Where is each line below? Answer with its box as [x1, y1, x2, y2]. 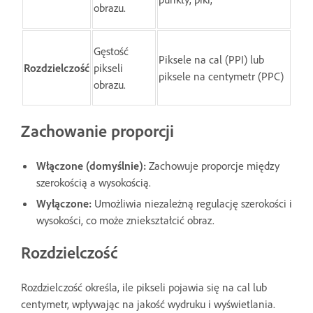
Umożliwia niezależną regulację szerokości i [92, 196, 292, 210]
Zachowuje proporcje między [146, 158, 279, 173]
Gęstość [94, 43, 129, 58]
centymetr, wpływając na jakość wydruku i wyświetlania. [21, 296, 275, 311]
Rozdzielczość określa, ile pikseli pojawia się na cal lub [21, 279, 267, 294]
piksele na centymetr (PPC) [159, 68, 284, 83]
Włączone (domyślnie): [36, 158, 146, 173]
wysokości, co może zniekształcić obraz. [36, 212, 214, 227]
